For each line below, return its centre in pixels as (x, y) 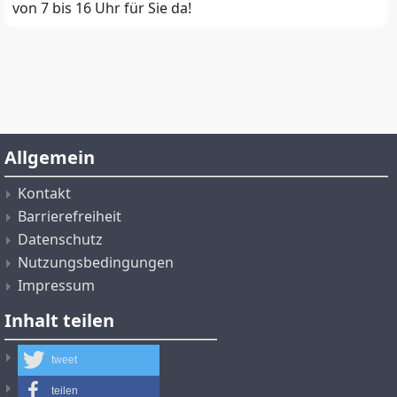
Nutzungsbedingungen (96, 262)
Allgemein (50, 157)
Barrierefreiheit (70, 216)
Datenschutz (60, 239)
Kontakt (44, 193)
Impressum (56, 285)
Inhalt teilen (59, 320)
